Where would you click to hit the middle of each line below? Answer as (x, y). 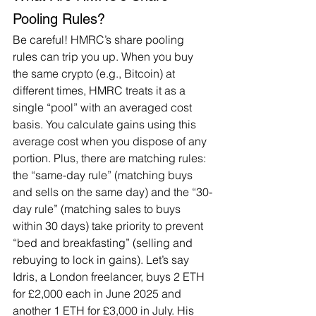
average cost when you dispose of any (111, 141)
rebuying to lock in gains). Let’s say (102, 260)
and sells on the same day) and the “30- (113, 192)
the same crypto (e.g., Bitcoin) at (95, 74)
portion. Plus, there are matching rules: (111, 158)
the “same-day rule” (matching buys (104, 175)
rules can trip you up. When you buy (104, 57)
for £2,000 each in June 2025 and (98, 294)
